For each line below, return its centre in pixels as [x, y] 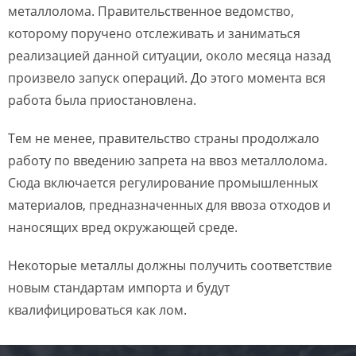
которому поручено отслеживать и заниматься [154, 33]
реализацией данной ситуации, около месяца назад [169, 56]
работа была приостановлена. [102, 100]
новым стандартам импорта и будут [119, 288]
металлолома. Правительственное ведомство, [151, 11]
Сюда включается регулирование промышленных [163, 183]
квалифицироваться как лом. [97, 310]
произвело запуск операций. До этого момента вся [167, 78]
